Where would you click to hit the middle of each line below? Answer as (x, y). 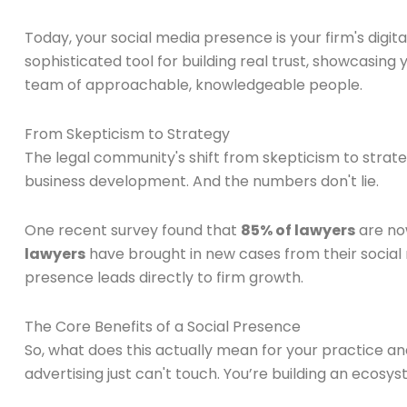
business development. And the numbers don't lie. (202, 182)
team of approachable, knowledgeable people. (194, 85)
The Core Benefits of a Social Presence (163, 327)
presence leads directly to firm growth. (164, 278)
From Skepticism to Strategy (127, 134)
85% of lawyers (298, 231)
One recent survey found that (133, 231)
